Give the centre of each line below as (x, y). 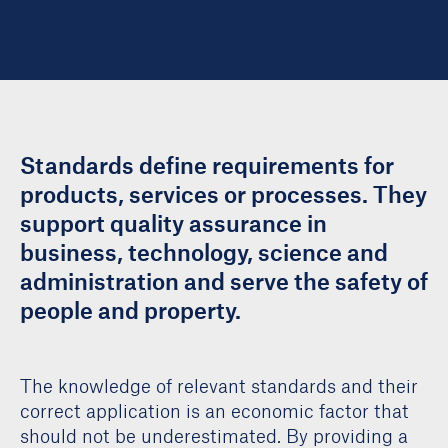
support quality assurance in (173, 223)
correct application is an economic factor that (214, 410)
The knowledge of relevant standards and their (219, 385)
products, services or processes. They (223, 194)
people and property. (130, 310)
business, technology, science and (204, 252)
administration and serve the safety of (224, 281)
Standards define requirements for (207, 165)
